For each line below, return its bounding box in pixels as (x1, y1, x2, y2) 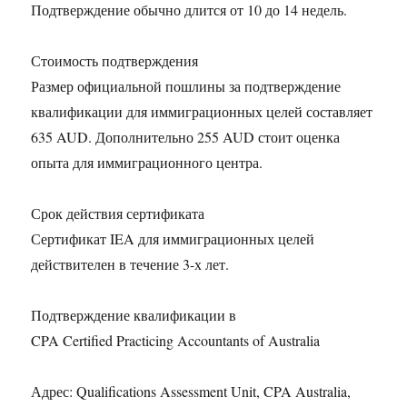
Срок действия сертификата (31, 203, 205, 223)
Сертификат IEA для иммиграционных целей (31, 229, 315, 249)
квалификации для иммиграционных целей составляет (31, 102, 373, 122)
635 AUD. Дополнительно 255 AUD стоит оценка (31, 127, 341, 147)
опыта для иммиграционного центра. (31, 153, 263, 173)
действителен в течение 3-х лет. (31, 254, 230, 274)
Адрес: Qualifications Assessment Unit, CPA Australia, (31, 382, 352, 402)
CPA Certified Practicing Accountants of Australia (31, 331, 321, 351)
